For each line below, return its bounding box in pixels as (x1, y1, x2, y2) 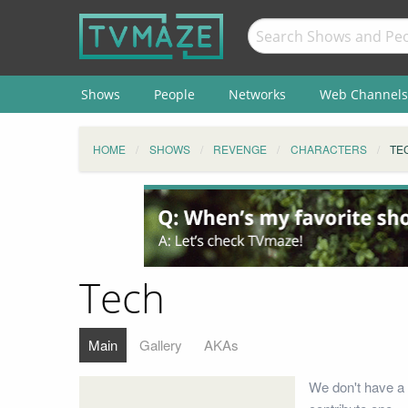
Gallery (139, 334, 182, 354)
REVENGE (213, 141, 267, 157)
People (153, 85, 195, 103)
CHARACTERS (290, 141, 367, 157)
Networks (228, 85, 286, 103)
